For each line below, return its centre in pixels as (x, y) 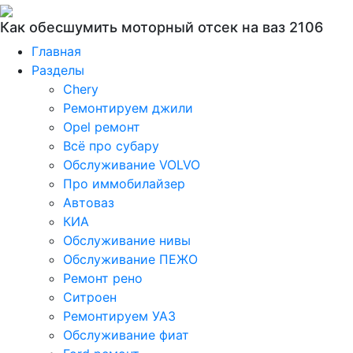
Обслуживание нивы (127, 240)
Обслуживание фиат (126, 335)
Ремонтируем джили (128, 108)
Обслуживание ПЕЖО (130, 259)
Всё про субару (111, 146)
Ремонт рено (103, 278)
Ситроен (90, 297)
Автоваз (89, 203)
